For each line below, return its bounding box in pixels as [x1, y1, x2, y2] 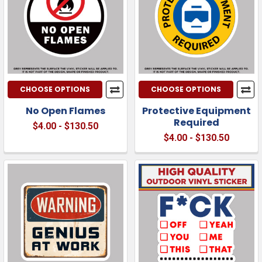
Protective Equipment [142, 104, 251, 118]
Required [174, 115, 219, 129]
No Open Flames [26, 104, 105, 118]
